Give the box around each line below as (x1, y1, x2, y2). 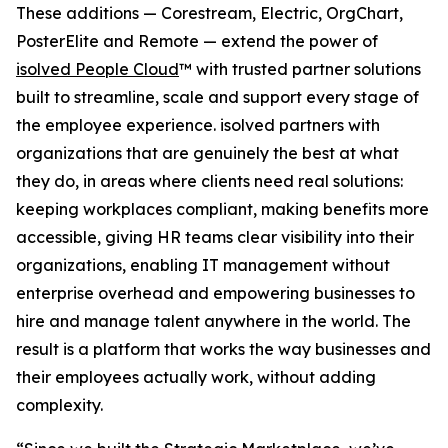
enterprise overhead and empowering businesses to (16, 283, 415, 303)
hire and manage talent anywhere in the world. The (16, 311, 411, 331)
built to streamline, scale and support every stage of (16, 87, 419, 107)
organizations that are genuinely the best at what (16, 143, 399, 163)
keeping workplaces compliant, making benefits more (16, 199, 429, 219)
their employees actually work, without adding (16, 367, 376, 387)
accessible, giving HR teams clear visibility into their (16, 227, 414, 247)
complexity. (16, 395, 103, 415)
